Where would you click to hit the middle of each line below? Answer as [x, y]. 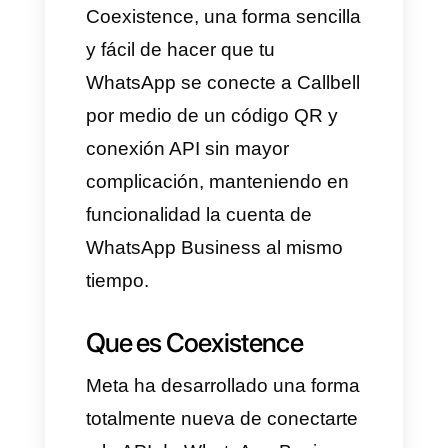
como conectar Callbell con [248, 183]
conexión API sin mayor [229, 386]
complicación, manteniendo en [266, 426]
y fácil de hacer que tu [221, 264]
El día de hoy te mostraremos [259, 143]
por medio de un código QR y [259, 345]
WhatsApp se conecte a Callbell [273, 305]
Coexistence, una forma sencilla [273, 224]
